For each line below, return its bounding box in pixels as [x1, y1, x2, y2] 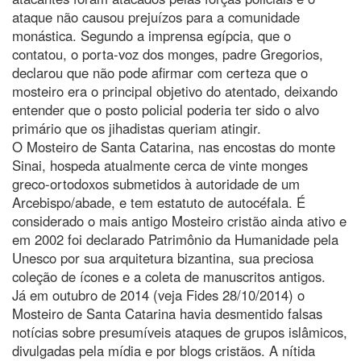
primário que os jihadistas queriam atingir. [12, 118, 261, 138]
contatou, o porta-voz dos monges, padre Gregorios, [12, 44, 323, 64]
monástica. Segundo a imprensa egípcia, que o [12, 25, 291, 45]
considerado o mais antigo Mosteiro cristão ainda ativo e [12, 210, 346, 230]
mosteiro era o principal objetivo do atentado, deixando [12, 81, 338, 101]
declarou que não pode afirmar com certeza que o [12, 62, 308, 82]
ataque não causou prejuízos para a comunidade [12, 6, 300, 27]
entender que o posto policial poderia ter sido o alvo [12, 99, 319, 119]
